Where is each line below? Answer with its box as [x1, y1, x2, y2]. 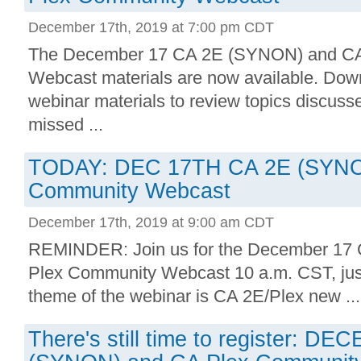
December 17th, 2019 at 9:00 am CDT [28, 214, 274, 230]
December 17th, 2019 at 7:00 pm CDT [28, 19, 274, 35]
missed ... [28, 114, 103, 135]
